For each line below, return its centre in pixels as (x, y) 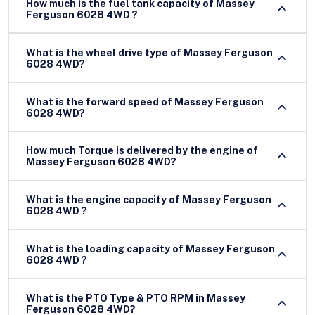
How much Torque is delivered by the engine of (142, 151)
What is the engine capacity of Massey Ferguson (149, 200)
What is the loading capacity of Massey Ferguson (106, 249)
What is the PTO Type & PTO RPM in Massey (136, 298)
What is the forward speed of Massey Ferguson (145, 102)
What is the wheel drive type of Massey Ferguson (149, 52)
